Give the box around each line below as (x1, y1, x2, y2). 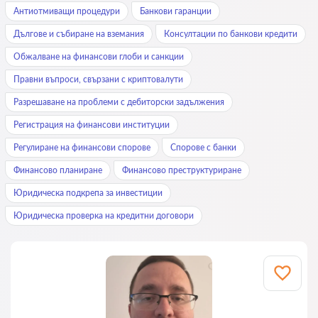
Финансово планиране (13, 165, 102, 175)
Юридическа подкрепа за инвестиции (13, 187, 163, 198)
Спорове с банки (170, 142, 236, 153)
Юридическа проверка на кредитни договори (13, 210, 194, 221)
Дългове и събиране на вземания (13, 28, 144, 39)
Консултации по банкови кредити (164, 28, 297, 39)
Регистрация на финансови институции (13, 119, 170, 130)
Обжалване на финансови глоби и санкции (13, 51, 184, 62)
